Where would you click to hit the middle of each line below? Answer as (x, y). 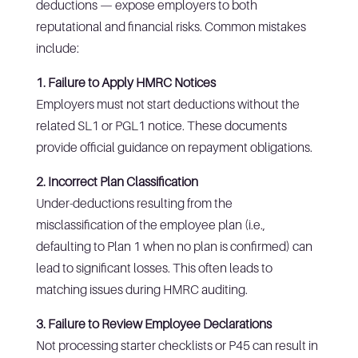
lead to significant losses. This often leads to (154, 267)
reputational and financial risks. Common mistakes (171, 26)
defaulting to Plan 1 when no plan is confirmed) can (174, 246)
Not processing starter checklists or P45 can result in (177, 345)
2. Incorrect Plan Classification (117, 181)
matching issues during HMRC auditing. (141, 289)
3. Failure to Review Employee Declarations (153, 323)
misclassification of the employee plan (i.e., (150, 224)
